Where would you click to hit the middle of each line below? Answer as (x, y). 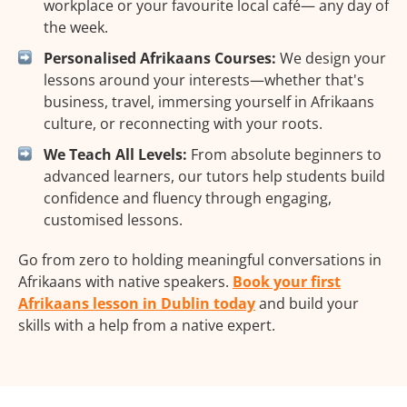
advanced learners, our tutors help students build (214, 177)
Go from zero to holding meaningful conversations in (200, 260)
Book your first (287, 282)
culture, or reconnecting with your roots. (183, 124)
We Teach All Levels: (115, 155)
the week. (76, 28)
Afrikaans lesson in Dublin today (137, 304)
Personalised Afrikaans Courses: (160, 59)
